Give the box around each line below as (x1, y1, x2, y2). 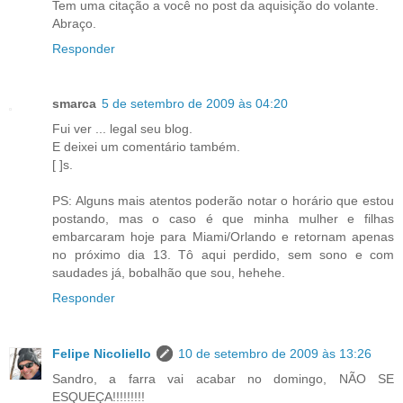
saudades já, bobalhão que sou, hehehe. (52, 265, 285, 281)
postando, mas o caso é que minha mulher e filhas (52, 211, 394, 227)
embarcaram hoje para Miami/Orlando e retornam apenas (52, 229, 394, 245)
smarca (52, 96, 96, 112)
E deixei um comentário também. (52, 139, 240, 155)
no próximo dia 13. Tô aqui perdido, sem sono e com (52, 247, 394, 263)
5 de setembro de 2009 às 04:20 (102, 96, 288, 112)
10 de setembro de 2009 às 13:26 (178, 346, 372, 362)
